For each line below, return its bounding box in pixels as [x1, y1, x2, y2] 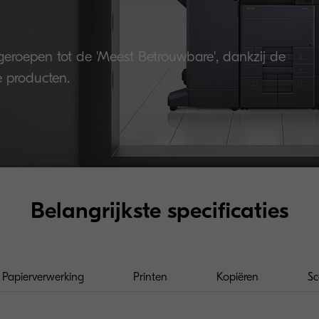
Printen [133, 271, 167, 284]
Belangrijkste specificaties [31, 197, 288, 224]
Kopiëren [216, 271, 258, 284]
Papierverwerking [2, 271, 84, 284]
